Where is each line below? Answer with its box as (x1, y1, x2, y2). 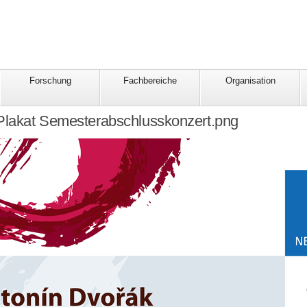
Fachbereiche (123, 75, 177, 86)
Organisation (225, 75, 275, 86)
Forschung (29, 75, 71, 86)
